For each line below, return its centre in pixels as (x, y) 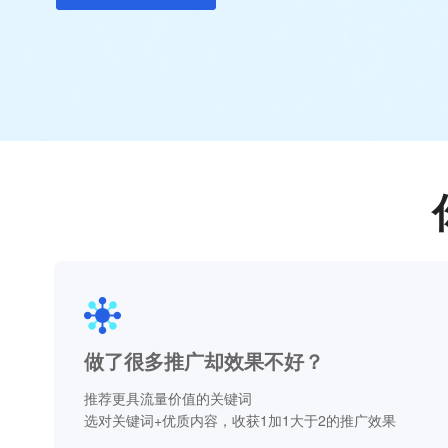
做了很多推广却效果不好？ (203, 360)
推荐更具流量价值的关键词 (167, 398)
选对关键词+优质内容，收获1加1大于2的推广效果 (239, 420)
